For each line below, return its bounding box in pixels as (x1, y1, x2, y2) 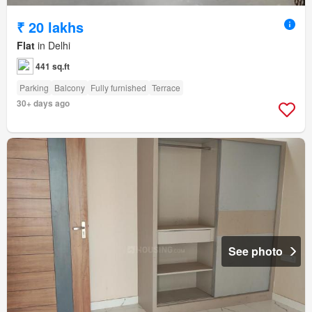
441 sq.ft (36, 59, 70, 72)
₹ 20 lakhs (17, 16, 84, 37)
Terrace (152, 81, 180, 93)
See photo (228, 242, 283, 259)
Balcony (54, 81, 85, 93)
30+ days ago (17, 96, 70, 109)
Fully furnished (91, 81, 146, 93)
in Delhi (35, 38, 70, 52)
